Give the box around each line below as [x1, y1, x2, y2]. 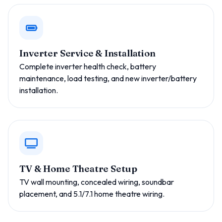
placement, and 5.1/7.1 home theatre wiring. [19, 189, 165, 199]
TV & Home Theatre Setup [19, 163, 138, 175]
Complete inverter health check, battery [19, 61, 157, 72]
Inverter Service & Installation [19, 48, 156, 59]
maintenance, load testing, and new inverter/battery [19, 73, 197, 84]
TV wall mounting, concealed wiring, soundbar [19, 177, 174, 187]
